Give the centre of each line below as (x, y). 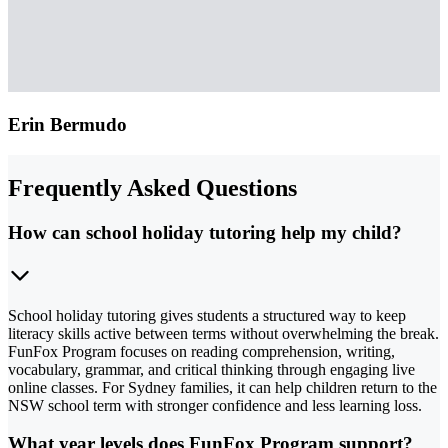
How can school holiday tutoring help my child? (205, 232)
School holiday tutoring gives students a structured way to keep (207, 315)
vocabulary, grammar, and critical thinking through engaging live (211, 369)
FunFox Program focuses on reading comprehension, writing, (201, 351)
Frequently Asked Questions (152, 187)
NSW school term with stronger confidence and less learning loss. (215, 405)
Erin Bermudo (67, 125)
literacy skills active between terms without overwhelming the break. (223, 333)
